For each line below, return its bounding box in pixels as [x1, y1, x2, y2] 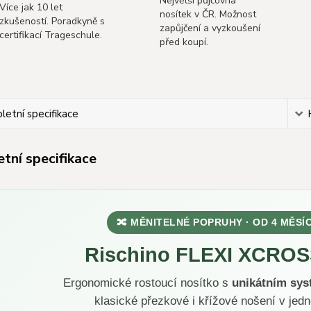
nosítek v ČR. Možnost [159, 8, 256, 21]
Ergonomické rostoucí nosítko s [62, 276, 232, 289]
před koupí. [159, 35, 208, 49]
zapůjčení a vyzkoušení [159, 22, 260, 35]
